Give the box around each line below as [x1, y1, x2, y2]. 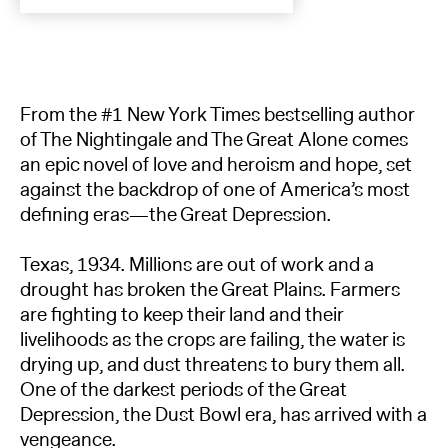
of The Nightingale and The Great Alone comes [20, 126, 408, 153]
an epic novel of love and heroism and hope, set [20, 151, 412, 178]
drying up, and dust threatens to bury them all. [20, 352, 405, 379]
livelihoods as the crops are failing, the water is [20, 327, 405, 354]
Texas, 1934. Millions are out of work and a [20, 252, 374, 279]
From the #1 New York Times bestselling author [20, 101, 414, 128]
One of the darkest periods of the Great [20, 377, 347, 404]
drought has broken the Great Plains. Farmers [20, 277, 400, 304]
